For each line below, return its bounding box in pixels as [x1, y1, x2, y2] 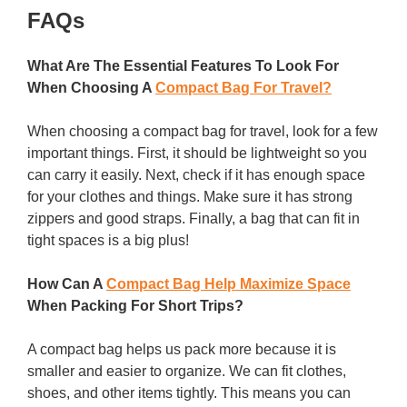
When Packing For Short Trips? [27, 298, 243, 314]
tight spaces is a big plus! [27, 233, 189, 249]
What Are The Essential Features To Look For [27, 58, 339, 74]
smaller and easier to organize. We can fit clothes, [27, 363, 346, 380]
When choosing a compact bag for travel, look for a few [27, 124, 378, 140]
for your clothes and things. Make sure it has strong [27, 189, 352, 205]
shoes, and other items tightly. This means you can [27, 385, 351, 402]
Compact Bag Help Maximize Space [106, 276, 351, 293]
